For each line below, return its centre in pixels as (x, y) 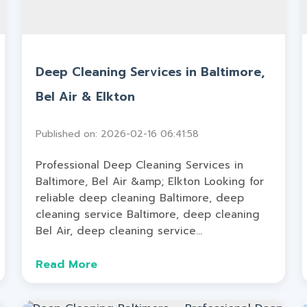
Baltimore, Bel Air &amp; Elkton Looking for (150, 181)
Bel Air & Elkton (86, 96)
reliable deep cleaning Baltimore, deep (140, 198)
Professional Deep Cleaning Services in (140, 165)
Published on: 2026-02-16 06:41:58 (118, 134)
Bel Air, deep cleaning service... (119, 231)
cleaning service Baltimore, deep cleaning (148, 214)
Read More (67, 265)
